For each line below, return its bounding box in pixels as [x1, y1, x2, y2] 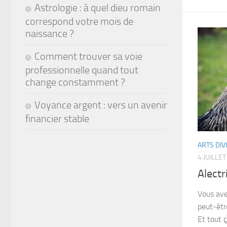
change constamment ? [25, 75, 125, 88]
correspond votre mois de [25, 15, 133, 27]
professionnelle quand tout [25, 63, 138, 76]
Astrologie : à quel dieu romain [34, 1, 161, 14]
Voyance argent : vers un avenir [34, 98, 167, 111]
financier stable [25, 112, 89, 125]
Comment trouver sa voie [34, 50, 142, 62]
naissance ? [25, 27, 74, 40]
